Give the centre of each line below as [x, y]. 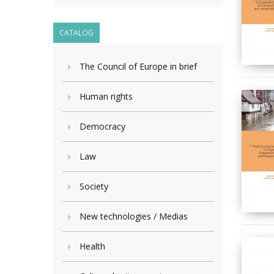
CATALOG [76, 33]
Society [94, 186]
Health [92, 246]
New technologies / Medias [134, 216]
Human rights [106, 96]
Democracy [102, 126]
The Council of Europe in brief [138, 66]
